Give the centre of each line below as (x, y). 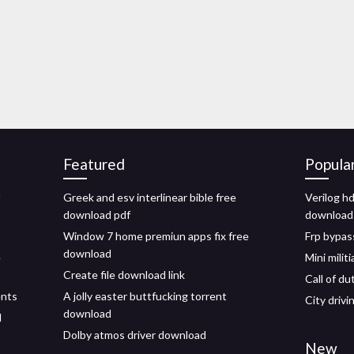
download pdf (97, 215)
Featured (94, 164)
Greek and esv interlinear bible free (150, 197)
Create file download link (124, 275)
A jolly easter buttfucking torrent (145, 296)
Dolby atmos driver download (135, 335)
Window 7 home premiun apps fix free (156, 236)
